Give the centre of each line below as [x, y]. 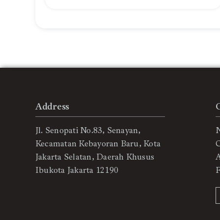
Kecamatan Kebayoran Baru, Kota [98, 144]
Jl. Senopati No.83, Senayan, [88, 131]
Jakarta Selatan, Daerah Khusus [95, 157]
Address [52, 107]
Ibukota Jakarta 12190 [77, 171]
